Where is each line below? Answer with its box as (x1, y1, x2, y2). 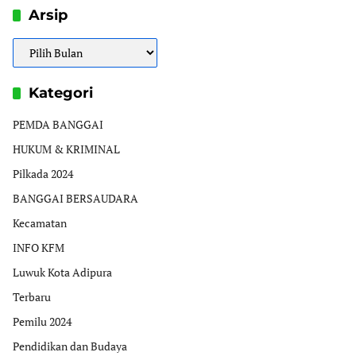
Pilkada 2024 (13, 166, 73, 182)
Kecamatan (13, 215, 67, 231)
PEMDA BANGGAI (13, 117, 103, 133)
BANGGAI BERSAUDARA (13, 191, 138, 207)
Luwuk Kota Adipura (13, 265, 112, 281)
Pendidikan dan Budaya (13, 339, 127, 354)
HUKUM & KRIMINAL (13, 141, 120, 157)
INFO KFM (13, 240, 64, 256)
